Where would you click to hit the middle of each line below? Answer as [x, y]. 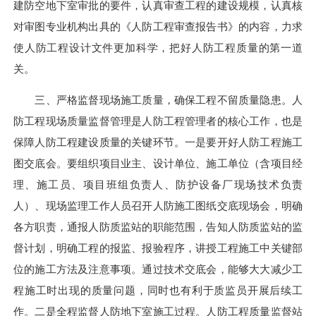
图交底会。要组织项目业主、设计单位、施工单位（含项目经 [158, 164]
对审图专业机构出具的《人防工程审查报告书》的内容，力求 [158, 26]
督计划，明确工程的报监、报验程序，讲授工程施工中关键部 [158, 248]
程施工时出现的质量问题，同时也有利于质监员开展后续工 [158, 291]
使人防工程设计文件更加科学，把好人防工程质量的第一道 [158, 47]
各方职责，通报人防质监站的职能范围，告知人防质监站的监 [158, 227]
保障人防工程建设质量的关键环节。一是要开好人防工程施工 [158, 142]
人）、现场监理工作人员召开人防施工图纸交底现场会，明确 [158, 206]
